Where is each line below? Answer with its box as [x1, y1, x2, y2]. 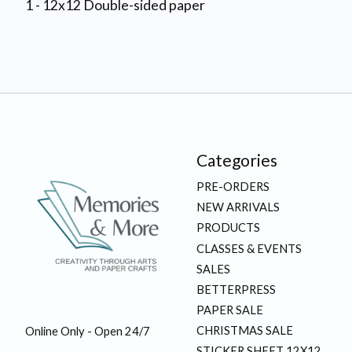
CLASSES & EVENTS [196, 241, 302, 255]
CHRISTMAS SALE [196, 324, 293, 338]
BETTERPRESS [196, 282, 276, 296]
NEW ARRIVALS [196, 200, 280, 214]
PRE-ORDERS [196, 180, 269, 194]
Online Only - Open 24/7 [25, 324, 150, 338]
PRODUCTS [196, 221, 260, 235]
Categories [196, 149, 277, 170]
